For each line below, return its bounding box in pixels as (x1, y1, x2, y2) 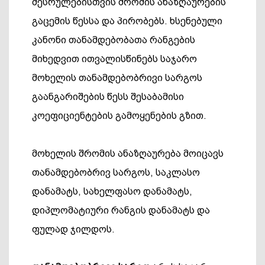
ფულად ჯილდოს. (32, 224, 115, 235)
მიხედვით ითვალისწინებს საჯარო (32, 53, 197, 64)
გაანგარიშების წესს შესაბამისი (32, 91, 184, 102)
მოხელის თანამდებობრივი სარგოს (32, 72, 202, 83)
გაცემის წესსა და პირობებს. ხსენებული (32, 15, 222, 27)
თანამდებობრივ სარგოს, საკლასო (32, 167, 200, 178)
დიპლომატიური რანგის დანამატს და (32, 205, 210, 216)
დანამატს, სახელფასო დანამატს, (32, 186, 192, 197)
